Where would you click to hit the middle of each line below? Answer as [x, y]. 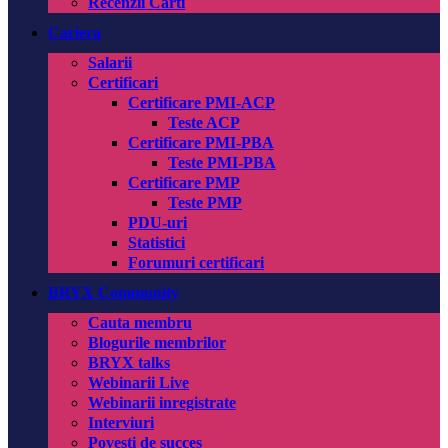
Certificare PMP [184, 182]
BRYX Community [113, 292]
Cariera [74, 32]
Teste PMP [205, 202]
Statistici [156, 242]
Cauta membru [140, 322]
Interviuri [121, 422]
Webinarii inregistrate [162, 402]
